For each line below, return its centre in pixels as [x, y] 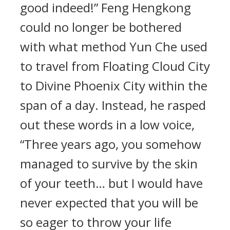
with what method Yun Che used [114, 46]
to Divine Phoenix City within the [114, 85]
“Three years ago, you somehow [111, 144]
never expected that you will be [109, 203]
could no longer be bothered [101, 27]
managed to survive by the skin [109, 164]
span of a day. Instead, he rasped [113, 105]
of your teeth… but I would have [111, 183]
